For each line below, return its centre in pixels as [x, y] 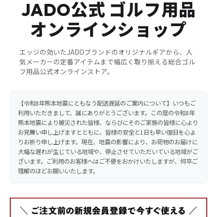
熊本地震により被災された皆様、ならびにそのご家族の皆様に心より [108, 122]
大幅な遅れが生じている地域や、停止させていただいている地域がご [108, 151]
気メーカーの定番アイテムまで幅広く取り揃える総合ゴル [107, 61]
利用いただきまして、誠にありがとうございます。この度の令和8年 [106, 113]
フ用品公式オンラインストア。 [67, 71]
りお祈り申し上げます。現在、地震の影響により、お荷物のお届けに [108, 142]
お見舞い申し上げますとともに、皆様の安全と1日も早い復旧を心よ [107, 132]
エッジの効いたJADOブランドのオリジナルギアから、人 [106, 52]
